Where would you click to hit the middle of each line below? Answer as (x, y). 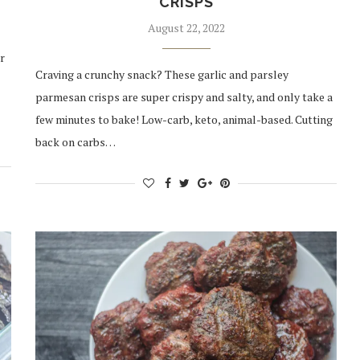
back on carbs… (76, 142)
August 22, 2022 (186, 28)
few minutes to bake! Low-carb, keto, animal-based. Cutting (184, 120)
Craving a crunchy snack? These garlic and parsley (162, 75)
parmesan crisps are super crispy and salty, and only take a (184, 97)
